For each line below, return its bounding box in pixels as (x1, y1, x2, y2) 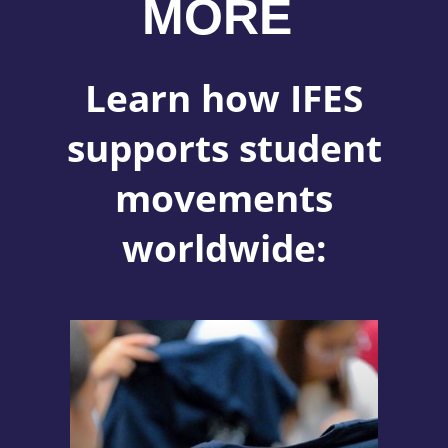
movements (115, 173, 333, 223)
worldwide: (121, 223, 327, 273)
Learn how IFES (85, 73, 363, 123)
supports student (66, 123, 382, 173)
